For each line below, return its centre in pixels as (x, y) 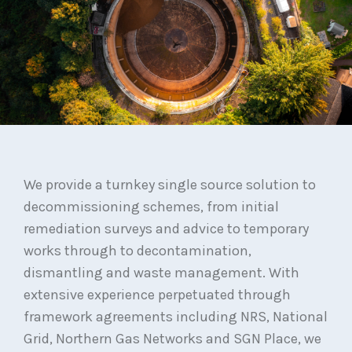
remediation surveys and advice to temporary (166, 229)
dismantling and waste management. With (161, 273)
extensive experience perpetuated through (157, 295)
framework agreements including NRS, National (176, 317)
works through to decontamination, (137, 251)
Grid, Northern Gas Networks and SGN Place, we (172, 339)
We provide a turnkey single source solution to (170, 185)
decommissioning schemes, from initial (151, 207)
